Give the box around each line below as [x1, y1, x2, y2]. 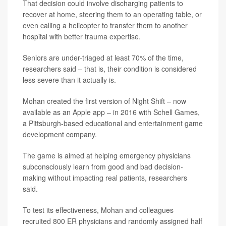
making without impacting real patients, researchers [23, 173, 187, 183]
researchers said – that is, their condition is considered [23, 64, 197, 74]
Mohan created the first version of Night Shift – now [23, 96, 186, 106]
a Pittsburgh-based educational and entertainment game [23, 118, 203, 128]
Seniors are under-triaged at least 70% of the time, [23, 52, 184, 63]
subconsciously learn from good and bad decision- [23, 161, 183, 172]
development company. [23, 129, 97, 139]
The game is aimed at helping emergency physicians [23, 150, 191, 160]
